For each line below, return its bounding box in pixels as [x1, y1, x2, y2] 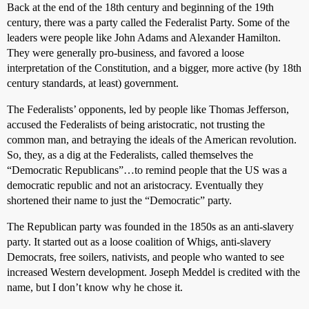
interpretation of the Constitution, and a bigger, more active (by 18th [7, 62, 301, 74]
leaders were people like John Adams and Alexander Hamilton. [7, 32, 281, 43]
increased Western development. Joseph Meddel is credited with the [7, 266, 300, 278]
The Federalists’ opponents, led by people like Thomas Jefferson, [7, 103, 289, 115]
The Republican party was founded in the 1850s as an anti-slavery [7, 221, 294, 232]
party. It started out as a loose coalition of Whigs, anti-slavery [7, 236, 271, 248]
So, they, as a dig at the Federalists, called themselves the [7, 149, 253, 161]
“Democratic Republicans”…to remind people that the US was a [7, 164, 287, 176]
